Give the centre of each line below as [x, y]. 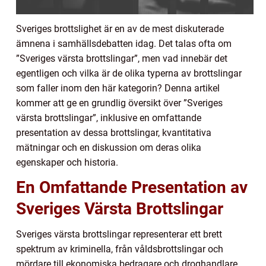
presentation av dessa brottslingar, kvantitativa [114, 133]
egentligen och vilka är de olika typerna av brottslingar [129, 74]
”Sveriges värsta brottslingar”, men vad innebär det [122, 59]
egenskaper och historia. [67, 163]
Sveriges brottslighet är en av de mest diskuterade [120, 29]
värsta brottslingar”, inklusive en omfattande [109, 118]
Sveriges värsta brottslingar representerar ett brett [119, 235]
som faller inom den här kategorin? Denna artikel [118, 88]
